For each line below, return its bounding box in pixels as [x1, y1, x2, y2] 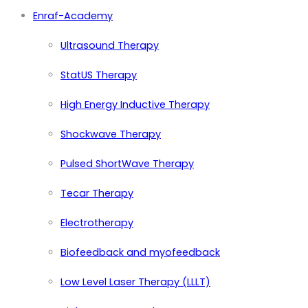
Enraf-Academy [33, 8, 113, 23]
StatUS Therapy [60, 67, 137, 82]
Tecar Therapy [60, 186, 133, 200]
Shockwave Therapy [60, 126, 161, 141]
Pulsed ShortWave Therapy [60, 156, 194, 170]
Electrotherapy [60, 215, 133, 230]
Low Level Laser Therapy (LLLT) [60, 274, 210, 289]
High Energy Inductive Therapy [60, 97, 210, 111]
